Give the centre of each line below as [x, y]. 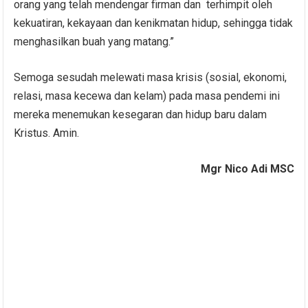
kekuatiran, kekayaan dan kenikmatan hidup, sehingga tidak [154, 23]
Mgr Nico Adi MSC [247, 168]
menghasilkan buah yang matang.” [94, 41]
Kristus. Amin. [47, 133]
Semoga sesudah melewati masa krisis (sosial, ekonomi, [151, 77]
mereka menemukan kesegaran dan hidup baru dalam [141, 114]
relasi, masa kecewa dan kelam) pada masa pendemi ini [147, 96]
